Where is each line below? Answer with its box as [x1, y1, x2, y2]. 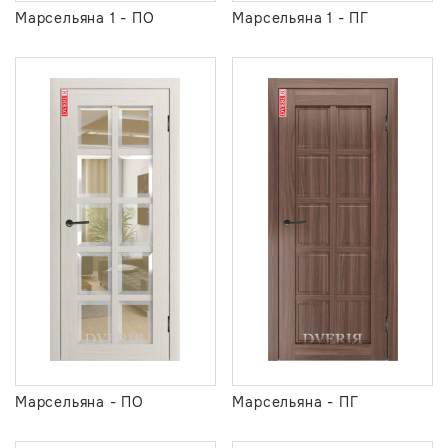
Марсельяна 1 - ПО [15, 9, 155, 28]
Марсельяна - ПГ [232, 392, 359, 411]
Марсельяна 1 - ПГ [232, 9, 369, 28]
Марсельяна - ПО [15, 392, 144, 411]
